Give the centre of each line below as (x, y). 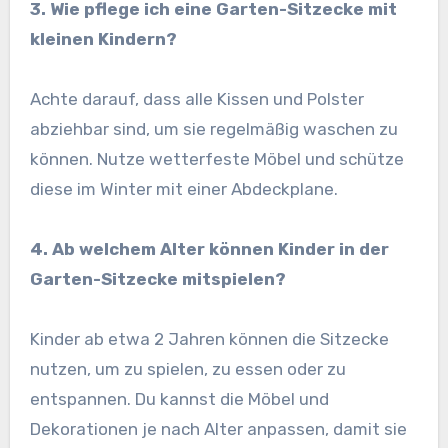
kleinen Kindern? (103, 38)
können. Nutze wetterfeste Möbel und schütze (216, 158)
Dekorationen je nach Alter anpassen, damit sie (218, 428)
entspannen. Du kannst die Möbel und (179, 398)
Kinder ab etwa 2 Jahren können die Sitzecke (209, 338)
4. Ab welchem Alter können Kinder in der (209, 248)
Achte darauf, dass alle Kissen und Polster (196, 98)
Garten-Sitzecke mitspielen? (157, 278)
